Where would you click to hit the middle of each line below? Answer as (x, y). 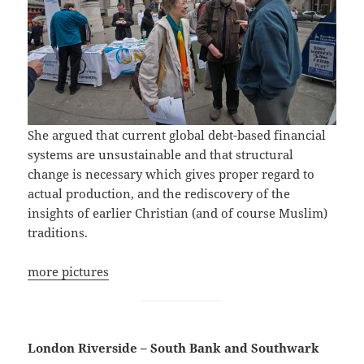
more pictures (69, 271)
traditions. (58, 232)
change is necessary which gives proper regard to (171, 173)
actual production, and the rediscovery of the (159, 193)
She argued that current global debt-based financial (177, 134)
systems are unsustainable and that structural (161, 154)
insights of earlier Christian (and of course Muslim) (178, 212)
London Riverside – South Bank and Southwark (174, 347)
